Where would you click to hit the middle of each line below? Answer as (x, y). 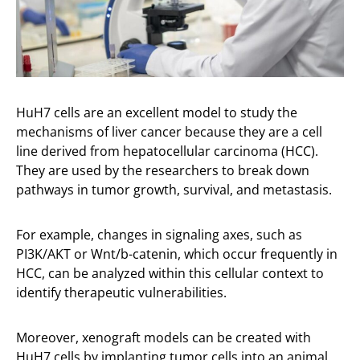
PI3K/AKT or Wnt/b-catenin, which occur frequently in (177, 254)
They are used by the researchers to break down (163, 171)
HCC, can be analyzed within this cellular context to (170, 274)
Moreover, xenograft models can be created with (164, 338)
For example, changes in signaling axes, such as (159, 235)
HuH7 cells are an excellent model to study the (157, 113)
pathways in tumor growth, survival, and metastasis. (174, 190)
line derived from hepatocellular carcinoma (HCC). (167, 151)
